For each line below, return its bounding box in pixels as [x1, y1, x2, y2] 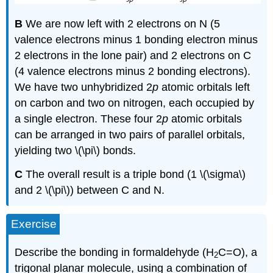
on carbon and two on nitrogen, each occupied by [15, 96, 255, 109]
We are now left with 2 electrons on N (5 [23, 17, 221, 30]
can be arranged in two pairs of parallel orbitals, [15, 128, 246, 141]
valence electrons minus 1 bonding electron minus [15, 33, 258, 46]
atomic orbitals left [158, 80, 250, 93]
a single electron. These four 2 [15, 112, 163, 125]
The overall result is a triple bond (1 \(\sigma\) [23, 168, 246, 180]
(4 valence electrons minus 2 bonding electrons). [15, 65, 251, 77]
